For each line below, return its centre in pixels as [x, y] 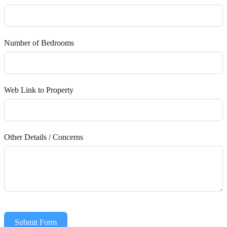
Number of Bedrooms [39, 43]
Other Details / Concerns [44, 137]
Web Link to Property [39, 90]
